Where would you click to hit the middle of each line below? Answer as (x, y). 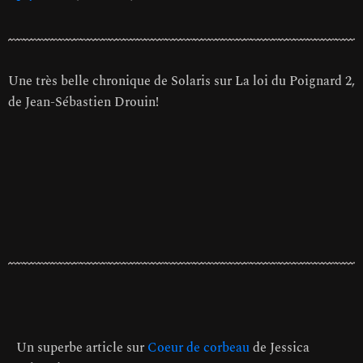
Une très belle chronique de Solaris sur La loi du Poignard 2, (181, 81)
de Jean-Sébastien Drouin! (83, 102)
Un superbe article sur (82, 348)
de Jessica (280, 348)
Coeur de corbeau (199, 348)
